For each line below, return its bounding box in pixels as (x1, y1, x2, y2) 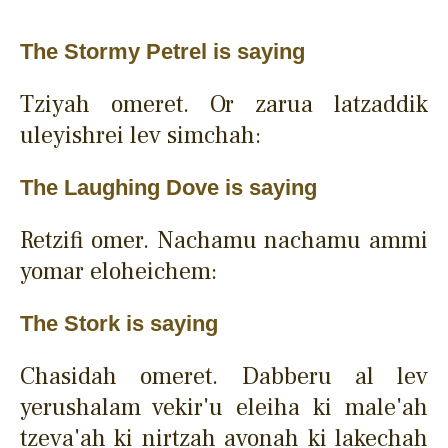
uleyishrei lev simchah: (20, 119, 261, 151)
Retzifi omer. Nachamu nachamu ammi (20, 224, 428, 256)
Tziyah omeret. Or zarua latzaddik (20, 88, 428, 120)
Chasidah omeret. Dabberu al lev (20, 360, 428, 392)
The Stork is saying (20, 310, 218, 336)
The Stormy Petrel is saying (20, 38, 305, 64)
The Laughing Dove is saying (20, 174, 317, 200)
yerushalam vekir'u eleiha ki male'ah (20, 391, 428, 423)
